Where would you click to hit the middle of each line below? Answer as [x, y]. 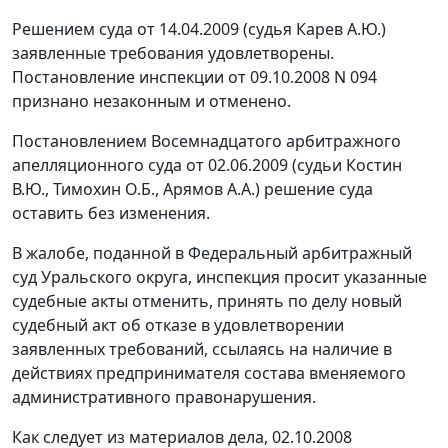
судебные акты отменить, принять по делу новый [207, 301]
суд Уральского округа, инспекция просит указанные [219, 277]
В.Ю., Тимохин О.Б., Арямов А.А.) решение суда [192, 189]
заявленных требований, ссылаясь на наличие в [202, 349]
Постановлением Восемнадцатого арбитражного [206, 141]
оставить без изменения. [111, 213]
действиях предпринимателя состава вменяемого [209, 373]
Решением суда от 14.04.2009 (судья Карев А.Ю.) [199, 29]
